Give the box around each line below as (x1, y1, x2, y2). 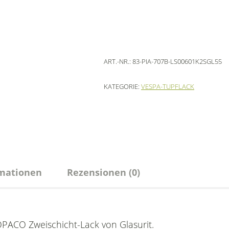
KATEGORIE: (104, 82, 141, 91)
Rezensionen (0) (67, 166, 140, 178)
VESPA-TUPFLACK (141, 82, 194, 91)
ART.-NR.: (104, 57, 132, 66)
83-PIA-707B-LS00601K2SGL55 (132, 57, 222, 66)
